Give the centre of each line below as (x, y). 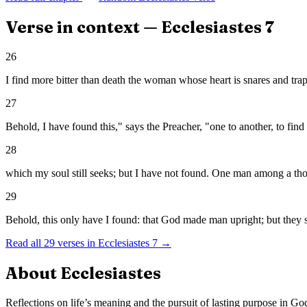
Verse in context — (83, 27)
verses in (75, 243)
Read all (25, 243)
